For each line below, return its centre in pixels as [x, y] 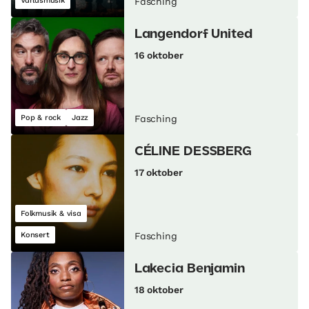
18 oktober [159, 290]
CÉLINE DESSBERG [193, 152]
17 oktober [158, 173]
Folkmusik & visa [51, 214]
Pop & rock [41, 118]
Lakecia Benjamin [189, 269]
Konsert [35, 235]
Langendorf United [193, 35]
